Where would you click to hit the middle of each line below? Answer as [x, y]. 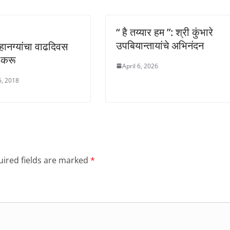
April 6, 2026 [140, 66]
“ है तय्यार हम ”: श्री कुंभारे [165, 32]
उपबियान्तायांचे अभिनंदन [160, 45]
